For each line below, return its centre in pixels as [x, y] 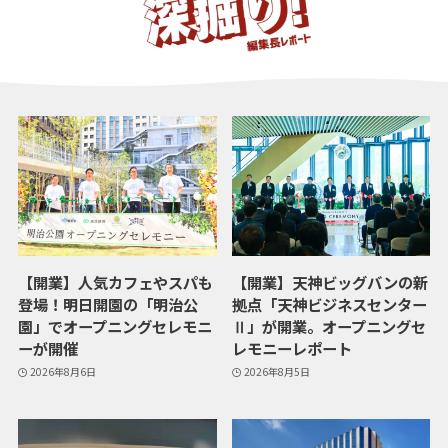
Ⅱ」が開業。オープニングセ [328, 326]
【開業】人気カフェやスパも [115, 282]
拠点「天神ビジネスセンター [329, 304]
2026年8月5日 [277, 371]
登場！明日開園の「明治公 [107, 304]
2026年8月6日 [63, 371]
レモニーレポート [291, 348]
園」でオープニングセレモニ [114, 326]
